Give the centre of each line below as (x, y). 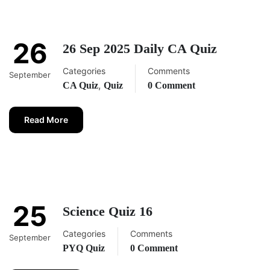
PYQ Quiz (84, 248)
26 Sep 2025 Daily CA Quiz (140, 49)
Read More (46, 120)
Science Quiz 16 (108, 212)
